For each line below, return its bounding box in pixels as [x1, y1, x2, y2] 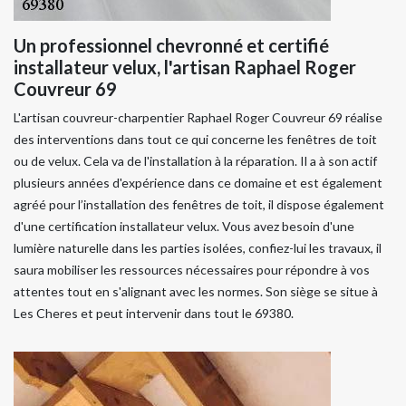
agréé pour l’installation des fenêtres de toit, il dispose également [14, 196, 384, 212]
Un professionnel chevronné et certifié [14, 34, 329, 56]
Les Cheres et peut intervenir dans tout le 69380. [14, 304, 294, 321]
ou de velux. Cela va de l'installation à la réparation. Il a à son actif [14, 152, 377, 169]
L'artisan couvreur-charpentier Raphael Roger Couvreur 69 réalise [14, 109, 382, 125]
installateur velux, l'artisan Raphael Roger [14, 55, 356, 78]
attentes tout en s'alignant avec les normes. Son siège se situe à [14, 283, 378, 299]
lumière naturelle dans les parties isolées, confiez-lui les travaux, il [14, 239, 382, 256]
